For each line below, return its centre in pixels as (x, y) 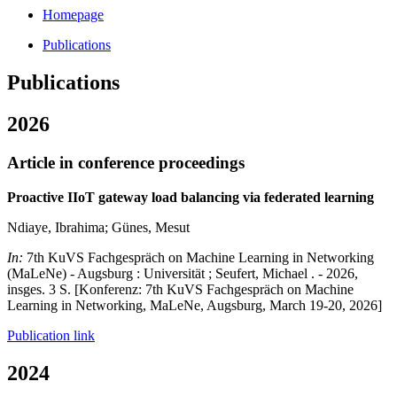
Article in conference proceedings (126, 163)
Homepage (73, 14)
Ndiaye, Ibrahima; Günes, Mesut (98, 228)
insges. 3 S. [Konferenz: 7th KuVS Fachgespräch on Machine (180, 290)
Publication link (51, 336)
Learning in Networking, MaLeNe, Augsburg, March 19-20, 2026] (195, 306)
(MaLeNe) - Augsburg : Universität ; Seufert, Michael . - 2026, (183, 274)
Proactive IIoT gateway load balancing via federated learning (191, 198)
